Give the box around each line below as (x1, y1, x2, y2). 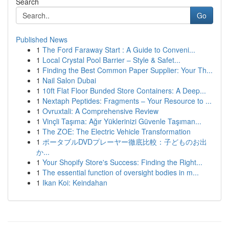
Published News (16, 34, 67, 44)
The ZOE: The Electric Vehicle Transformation (42, 126, 191, 136)
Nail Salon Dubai (42, 75, 96, 85)
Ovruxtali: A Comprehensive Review (42, 106, 158, 116)
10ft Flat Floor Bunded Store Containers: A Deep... (42, 85, 206, 96)
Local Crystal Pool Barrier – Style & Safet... (42, 55, 180, 65)
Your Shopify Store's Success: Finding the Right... (42, 157, 202, 167)
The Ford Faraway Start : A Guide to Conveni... (42, 44, 195, 55)
